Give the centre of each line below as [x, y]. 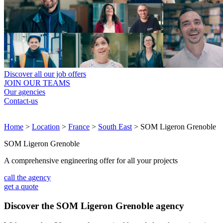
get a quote [21, 187]
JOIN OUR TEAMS [37, 83]
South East [115, 127]
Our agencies [25, 92]
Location [46, 127]
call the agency [27, 178]
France [79, 127]
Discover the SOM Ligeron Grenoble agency [94, 206]
